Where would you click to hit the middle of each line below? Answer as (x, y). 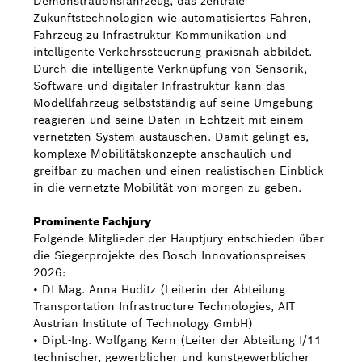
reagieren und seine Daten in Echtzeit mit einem (168, 120)
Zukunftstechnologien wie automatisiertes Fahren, (172, 18)
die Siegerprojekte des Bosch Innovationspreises (169, 255)
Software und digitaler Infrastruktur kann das (159, 86)
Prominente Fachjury (92, 221)
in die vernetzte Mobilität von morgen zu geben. (167, 187)
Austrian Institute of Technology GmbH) (143, 323)
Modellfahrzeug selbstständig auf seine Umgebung (173, 103)
